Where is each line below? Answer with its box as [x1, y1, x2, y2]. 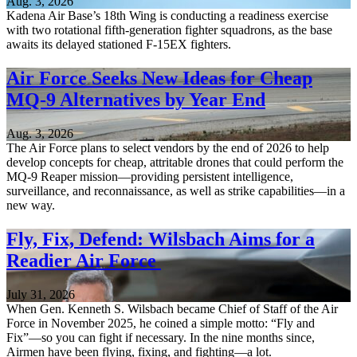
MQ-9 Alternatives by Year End [6, 89, 265, 111]
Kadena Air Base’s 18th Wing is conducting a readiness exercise [6, 9, 328, 23]
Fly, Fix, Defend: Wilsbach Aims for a [6, 229, 315, 250]
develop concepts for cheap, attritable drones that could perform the [6, 155, 343, 170]
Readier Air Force [6, 250, 161, 272]
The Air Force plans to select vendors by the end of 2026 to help [6, 141, 329, 155]
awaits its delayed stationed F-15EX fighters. [6, 37, 231, 52]
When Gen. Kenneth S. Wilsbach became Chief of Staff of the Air [6, 302, 338, 316]
